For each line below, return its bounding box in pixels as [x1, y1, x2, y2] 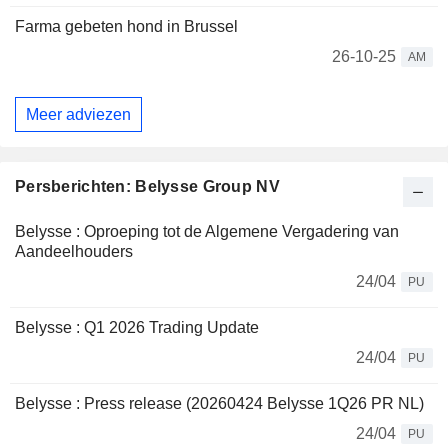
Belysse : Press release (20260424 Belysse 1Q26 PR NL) [15, 395, 424, 413]
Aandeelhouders [15, 243, 133, 261]
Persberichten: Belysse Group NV [15, 178, 280, 196]
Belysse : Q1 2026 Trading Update [15, 319, 259, 337]
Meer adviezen [26, 105, 131, 123]
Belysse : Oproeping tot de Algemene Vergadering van [15, 223, 399, 241]
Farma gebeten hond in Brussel [15, 18, 238, 36]
